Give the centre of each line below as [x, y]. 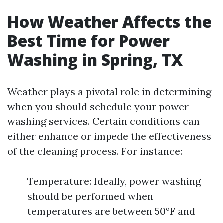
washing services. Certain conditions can [104, 121]
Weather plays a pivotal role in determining [109, 91]
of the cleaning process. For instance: [95, 151]
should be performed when [90, 196]
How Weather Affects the [110, 22]
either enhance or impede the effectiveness [109, 136]
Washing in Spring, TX [95, 59]
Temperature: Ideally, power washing [114, 181]
